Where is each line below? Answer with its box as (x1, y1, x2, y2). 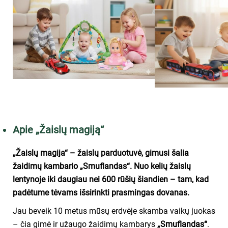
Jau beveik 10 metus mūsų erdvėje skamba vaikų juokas (13, 206, 215, 216)
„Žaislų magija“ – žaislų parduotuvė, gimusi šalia (13, 148, 189, 158)
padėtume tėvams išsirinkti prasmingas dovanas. (13, 187, 189, 197)
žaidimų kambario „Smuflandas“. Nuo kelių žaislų (13, 161, 191, 171)
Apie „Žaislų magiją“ (13, 123, 104, 136)
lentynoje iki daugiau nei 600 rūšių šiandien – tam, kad (13, 174, 209, 184)
